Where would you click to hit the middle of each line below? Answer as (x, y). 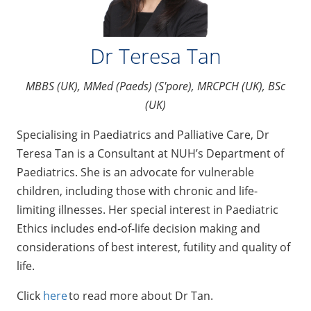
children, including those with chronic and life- (137, 191)
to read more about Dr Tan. (142, 296)
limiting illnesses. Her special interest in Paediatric (148, 210)
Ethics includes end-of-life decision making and (138, 229)
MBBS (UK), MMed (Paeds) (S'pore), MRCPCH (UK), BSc (155, 86)
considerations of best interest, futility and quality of (153, 247)
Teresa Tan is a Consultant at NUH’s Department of (150, 154)
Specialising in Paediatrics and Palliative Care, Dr (143, 135)
